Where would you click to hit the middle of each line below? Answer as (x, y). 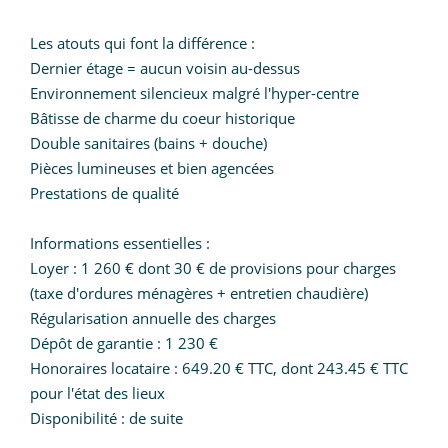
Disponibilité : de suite (106, 417)
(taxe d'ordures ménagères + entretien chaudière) (199, 292)
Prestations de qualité (104, 192)
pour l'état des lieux (97, 392)
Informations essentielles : (120, 242)
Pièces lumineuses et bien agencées (152, 167)
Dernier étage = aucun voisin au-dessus (165, 67)
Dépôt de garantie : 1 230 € (124, 342)
